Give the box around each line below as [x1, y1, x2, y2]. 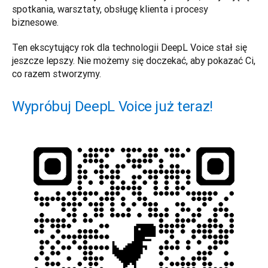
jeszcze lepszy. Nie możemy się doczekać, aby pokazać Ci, [12, 54, 255, 66]
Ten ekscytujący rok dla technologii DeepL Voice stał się [12, 41, 247, 53]
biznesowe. [12, 16, 61, 28]
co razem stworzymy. [12, 67, 101, 80]
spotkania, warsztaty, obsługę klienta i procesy [12, 2, 208, 15]
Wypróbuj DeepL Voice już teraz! [12, 97, 213, 115]
